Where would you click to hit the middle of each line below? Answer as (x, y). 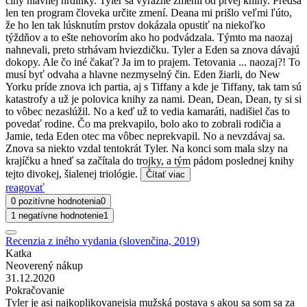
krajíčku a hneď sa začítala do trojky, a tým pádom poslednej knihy (150, 160)
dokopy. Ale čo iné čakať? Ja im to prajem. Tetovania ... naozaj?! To (153, 62)
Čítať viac (165, 174)
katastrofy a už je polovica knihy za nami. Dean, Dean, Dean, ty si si (153, 99)
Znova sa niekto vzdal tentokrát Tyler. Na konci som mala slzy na (147, 148)
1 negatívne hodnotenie (57, 215)
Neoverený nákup (44, 265)
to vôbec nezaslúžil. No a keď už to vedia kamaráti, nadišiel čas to (148, 111)
